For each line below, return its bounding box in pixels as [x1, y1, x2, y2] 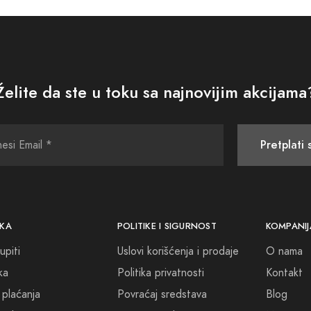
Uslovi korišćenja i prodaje [117, 243, 239, 259]
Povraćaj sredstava [117, 286, 207, 302]
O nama [265, 243, 303, 259]
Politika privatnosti [117, 264, 204, 280]
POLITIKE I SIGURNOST [117, 219, 217, 233]
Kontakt [265, 264, 303, 280]
